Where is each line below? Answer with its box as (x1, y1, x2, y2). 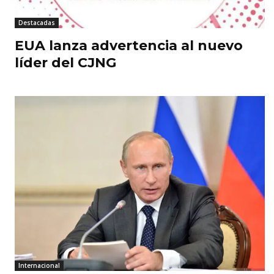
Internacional (18, 261, 60, 270)
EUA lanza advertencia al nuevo (15, 37, 243, 54)
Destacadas (18, 18, 55, 27)
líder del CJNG (15, 54, 116, 71)
